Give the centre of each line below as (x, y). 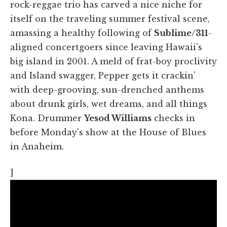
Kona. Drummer (47, 118)
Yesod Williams (118, 118)
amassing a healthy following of (82, 33)
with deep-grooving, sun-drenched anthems (107, 90)
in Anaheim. (37, 147)
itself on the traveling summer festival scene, (110, 19)
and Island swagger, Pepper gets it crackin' (103, 76)
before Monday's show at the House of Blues (108, 133)
